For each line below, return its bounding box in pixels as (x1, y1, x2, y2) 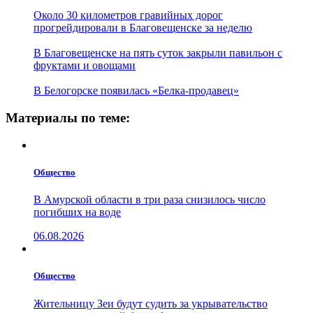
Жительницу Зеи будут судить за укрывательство (34, 297, 268, 310)
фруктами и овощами (34, 59, 136, 72)
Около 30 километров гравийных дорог (34, 9, 223, 22)
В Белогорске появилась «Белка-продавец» (34, 85, 239, 97)
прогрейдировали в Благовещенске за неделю (34, 22, 252, 34)
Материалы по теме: (6, 110, 130, 126)
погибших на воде (34, 206, 121, 219)
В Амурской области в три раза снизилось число (34, 194, 265, 206)
